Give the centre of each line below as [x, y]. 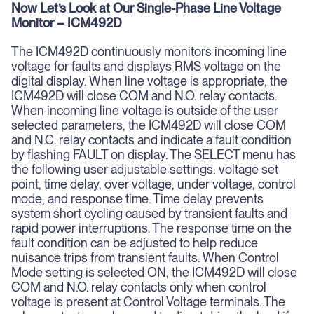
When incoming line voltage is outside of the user [145, 110]
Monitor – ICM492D [67, 23]
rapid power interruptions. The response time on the [151, 228]
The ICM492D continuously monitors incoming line [149, 52]
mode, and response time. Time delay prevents [137, 199]
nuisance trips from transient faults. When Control [145, 258]
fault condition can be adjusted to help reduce [135, 243]
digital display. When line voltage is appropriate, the [149, 81]
